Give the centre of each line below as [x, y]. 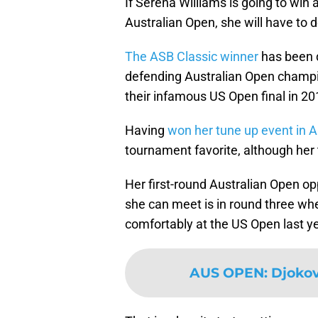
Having [146, 131]
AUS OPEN [226, 273]
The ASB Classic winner [192, 57]
